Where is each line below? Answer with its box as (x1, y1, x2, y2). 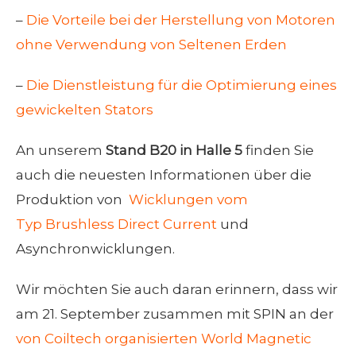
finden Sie (242, 142, 314, 158)
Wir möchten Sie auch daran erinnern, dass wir (16, 281, 338, 297)
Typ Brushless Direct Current (16, 216, 217, 232)
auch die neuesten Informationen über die (16, 167, 311, 183)
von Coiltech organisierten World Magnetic (16, 331, 311, 346)
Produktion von (16, 192, 129, 207)
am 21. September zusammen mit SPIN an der (16, 306, 334, 322)
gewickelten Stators (16, 102, 153, 118)
